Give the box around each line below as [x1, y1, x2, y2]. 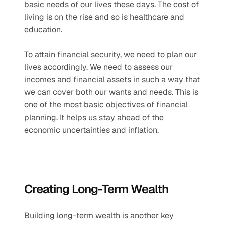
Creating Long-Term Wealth [24, 181, 168, 197]
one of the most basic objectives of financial [24, 99, 188, 110]
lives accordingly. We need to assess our [24, 62, 173, 72]
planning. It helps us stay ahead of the [24, 112, 164, 123]
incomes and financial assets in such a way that [24, 74, 200, 85]
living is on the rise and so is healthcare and [24, 12, 184, 22]
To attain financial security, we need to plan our [24, 49, 197, 60]
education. [24, 24, 64, 35]
